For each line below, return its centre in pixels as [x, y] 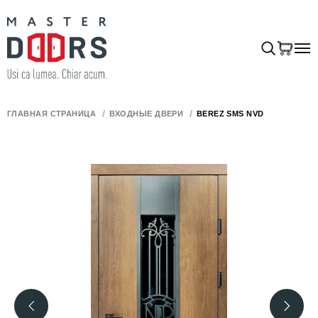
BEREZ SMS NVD [230, 114]
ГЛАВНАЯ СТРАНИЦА [52, 114]
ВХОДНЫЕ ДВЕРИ [146, 114]
